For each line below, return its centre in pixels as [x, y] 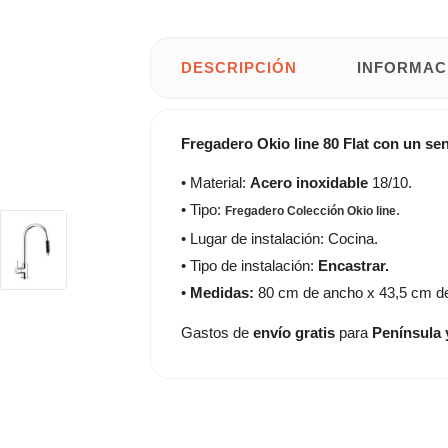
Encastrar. [353, 265]
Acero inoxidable [309, 182]
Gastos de [217, 332]
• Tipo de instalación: [249, 265]
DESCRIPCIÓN [239, 67]
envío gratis [294, 332]
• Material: [215, 182]
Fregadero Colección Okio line [310, 211]
